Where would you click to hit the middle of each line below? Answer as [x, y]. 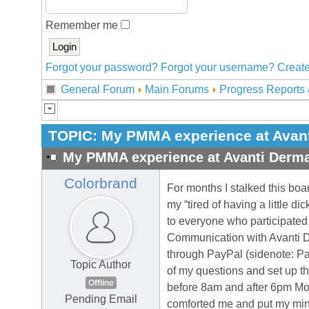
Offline [101, 283]
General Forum [98, 89]
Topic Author [101, 265]
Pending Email [101, 299]
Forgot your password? [102, 67]
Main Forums [177, 89]
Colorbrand [101, 184]
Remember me [83, 25]
